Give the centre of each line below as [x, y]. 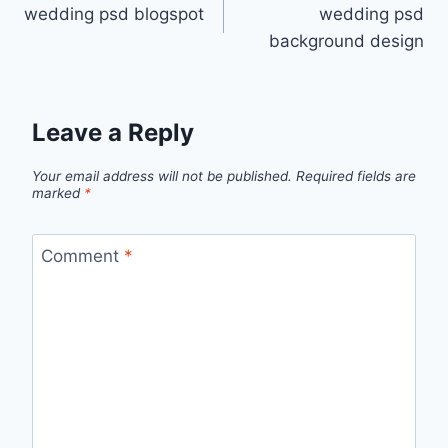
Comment [82, 256]
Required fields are [356, 175]
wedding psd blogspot [114, 14]
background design [346, 41]
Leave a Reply [113, 132]
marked [58, 192]
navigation [94, 27]
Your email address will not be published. [162, 175]
